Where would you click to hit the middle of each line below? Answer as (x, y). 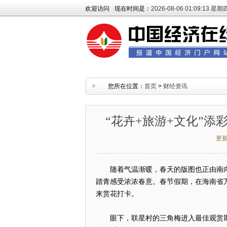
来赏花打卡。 (117, 194)
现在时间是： (133, 9)
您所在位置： (126, 86)
